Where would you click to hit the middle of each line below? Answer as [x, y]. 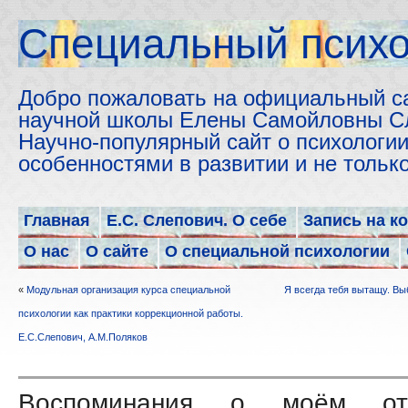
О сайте [117, 251]
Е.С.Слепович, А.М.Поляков [83, 337]
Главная [57, 220]
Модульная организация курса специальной [128, 290]
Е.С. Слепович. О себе [197, 220]
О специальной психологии [277, 251]
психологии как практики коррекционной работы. [131, 313]
